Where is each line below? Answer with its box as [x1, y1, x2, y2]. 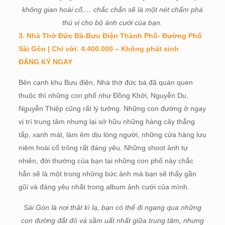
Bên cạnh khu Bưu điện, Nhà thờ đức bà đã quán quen [18, 78, 193, 86]
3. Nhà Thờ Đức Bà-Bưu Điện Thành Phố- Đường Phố [18, 32, 202, 40]
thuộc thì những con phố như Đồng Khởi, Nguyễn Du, [18, 91, 188, 99]
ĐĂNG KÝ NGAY [18, 58, 72, 66]
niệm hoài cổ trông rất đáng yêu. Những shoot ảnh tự [18, 144, 188, 152]
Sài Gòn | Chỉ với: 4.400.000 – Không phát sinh [18, 45, 179, 53]
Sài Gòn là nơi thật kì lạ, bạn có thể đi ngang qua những [23, 203, 201, 211]
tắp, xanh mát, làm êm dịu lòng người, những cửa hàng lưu [18, 131, 206, 139]
